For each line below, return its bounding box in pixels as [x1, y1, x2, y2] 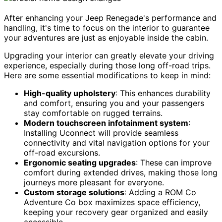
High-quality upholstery [24, 88, 115, 98]
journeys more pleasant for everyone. [24, 177, 164, 187]
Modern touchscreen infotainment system [24, 118, 188, 128]
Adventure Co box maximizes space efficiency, [24, 197, 200, 207]
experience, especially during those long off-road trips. [4, 60, 211, 70]
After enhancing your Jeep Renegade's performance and [4, 13, 217, 23]
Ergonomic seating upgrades [24, 158, 136, 167]
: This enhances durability [115, 88, 211, 98]
